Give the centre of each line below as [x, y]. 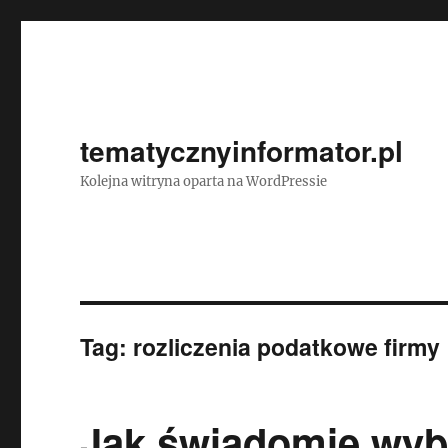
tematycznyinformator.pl [242, 150]
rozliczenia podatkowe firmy [287, 346]
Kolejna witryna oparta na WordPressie [204, 181]
